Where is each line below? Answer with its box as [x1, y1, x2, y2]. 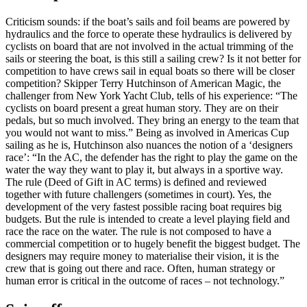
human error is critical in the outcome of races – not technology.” [5, 275, 284, 287]
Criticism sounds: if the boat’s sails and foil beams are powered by [5, 16, 290, 28]
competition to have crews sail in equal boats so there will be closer [5, 65, 295, 77]
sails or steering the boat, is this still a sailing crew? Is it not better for [5, 53, 301, 65]
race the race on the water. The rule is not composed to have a [5, 225, 271, 238]
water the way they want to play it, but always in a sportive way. [5, 164, 283, 176]
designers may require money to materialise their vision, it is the [5, 250, 279, 262]
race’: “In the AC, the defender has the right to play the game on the [5, 151, 297, 164]
